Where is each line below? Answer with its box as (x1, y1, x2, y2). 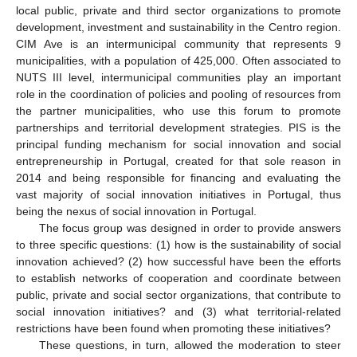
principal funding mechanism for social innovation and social (16, 137, 341, 151)
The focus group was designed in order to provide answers (38, 221, 341, 234)
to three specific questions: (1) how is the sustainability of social (16, 237, 341, 251)
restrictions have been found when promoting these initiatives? (16, 321, 331, 335)
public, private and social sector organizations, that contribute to (16, 288, 341, 301)
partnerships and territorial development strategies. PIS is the (16, 120, 341, 134)
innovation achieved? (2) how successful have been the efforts (16, 254, 341, 268)
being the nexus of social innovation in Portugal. (16, 204, 257, 218)
